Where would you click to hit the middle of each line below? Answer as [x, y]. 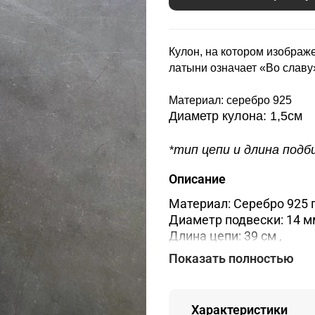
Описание [197, 179]
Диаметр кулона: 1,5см [236, 116]
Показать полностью [231, 258]
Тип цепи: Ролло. [218, 252]
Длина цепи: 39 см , [225, 236]
